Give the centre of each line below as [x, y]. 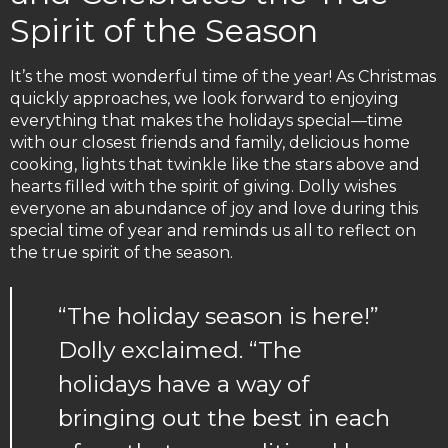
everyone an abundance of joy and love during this [214, 209]
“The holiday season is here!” [218, 315]
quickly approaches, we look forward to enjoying [204, 99]
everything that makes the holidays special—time [206, 121]
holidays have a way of [183, 383]
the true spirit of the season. [121, 253]
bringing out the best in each [224, 417]
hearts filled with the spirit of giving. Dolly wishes [203, 187]
